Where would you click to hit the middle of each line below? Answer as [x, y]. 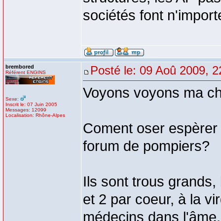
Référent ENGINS [26, 72]
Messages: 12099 [26, 110]
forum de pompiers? [146, 146]
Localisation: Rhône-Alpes [35, 115]
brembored [20, 67]
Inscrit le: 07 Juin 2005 [31, 104]
